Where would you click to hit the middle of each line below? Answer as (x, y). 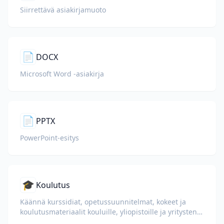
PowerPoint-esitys (49, 138)
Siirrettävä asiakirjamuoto (63, 10)
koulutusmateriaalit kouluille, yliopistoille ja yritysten (108, 212)
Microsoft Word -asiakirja (62, 74)
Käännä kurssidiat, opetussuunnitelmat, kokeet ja (103, 202)
